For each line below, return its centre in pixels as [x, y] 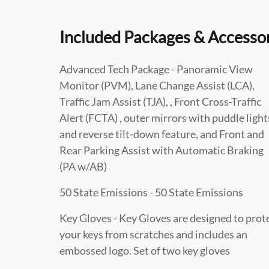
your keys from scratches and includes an [153, 234]
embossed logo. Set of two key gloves [145, 250]
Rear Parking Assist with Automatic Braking [162, 150]
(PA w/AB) [83, 166]
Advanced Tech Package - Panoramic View [156, 69]
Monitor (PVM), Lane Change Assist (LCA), [157, 85]
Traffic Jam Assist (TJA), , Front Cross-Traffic [161, 101]
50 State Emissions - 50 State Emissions [151, 192]
